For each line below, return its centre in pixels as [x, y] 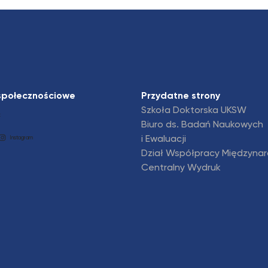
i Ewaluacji [164, 140]
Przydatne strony [181, 97]
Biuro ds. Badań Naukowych [202, 125]
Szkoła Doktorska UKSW [194, 111]
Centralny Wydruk [181, 168]
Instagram [21, 138]
